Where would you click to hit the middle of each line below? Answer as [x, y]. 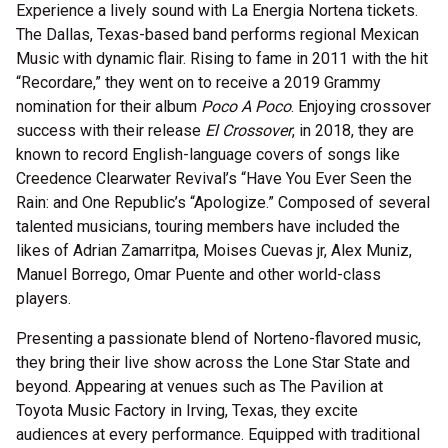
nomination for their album [108, 106]
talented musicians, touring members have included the [208, 226]
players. [43, 298]
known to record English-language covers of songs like [208, 154]
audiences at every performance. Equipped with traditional [218, 434]
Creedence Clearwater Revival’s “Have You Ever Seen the [214, 178]
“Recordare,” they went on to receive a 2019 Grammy [198, 82]
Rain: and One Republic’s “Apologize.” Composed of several [223, 202]
